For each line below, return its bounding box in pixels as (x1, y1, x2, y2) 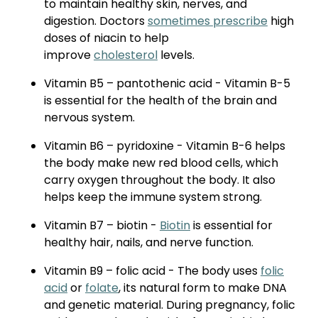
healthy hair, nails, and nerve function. (44, 234, 253, 253)
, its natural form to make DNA (119, 279, 287, 298)
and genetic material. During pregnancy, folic (44, 296, 295, 315)
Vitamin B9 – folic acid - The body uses (44, 262, 261, 281)
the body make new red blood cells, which (44, 154, 278, 173)
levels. (158, 46, 194, 65)
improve (44, 46, 94, 65)
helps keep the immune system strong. (44, 188, 262, 207)
